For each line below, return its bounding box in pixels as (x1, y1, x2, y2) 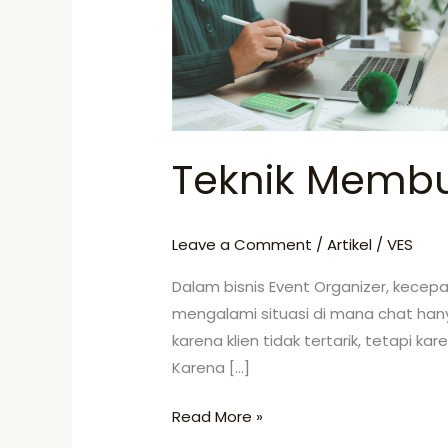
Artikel (327, 233, 373, 255)
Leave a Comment (172, 233, 313, 255)
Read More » (172, 406, 264, 428)
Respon (171, 41, 228, 63)
